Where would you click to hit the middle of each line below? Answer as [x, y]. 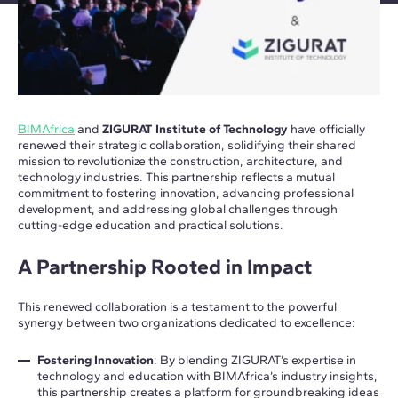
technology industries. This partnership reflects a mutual [176, 178]
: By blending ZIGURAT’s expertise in [255, 361]
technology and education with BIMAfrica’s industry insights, [207, 377]
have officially [326, 130]
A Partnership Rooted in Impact [165, 267]
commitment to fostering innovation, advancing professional [186, 194]
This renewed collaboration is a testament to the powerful [177, 307]
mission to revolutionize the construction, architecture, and [180, 162]
